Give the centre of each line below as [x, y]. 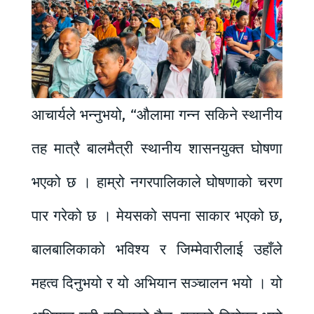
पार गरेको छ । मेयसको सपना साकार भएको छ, [157, 216]
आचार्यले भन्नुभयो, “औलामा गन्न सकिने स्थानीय [157, 115]
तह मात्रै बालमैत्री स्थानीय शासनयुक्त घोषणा [157, 148]
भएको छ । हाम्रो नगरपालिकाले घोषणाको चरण [157, 182]
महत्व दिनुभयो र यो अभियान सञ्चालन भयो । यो [157, 283]
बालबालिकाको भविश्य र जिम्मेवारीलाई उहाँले [157, 249]
